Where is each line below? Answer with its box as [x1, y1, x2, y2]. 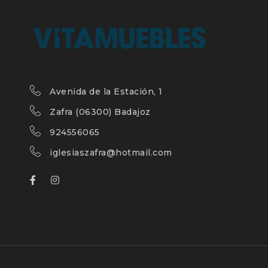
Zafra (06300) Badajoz [50, 106, 151, 118]
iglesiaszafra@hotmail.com [50, 147, 172, 159]
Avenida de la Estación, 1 [50, 86, 163, 98]
